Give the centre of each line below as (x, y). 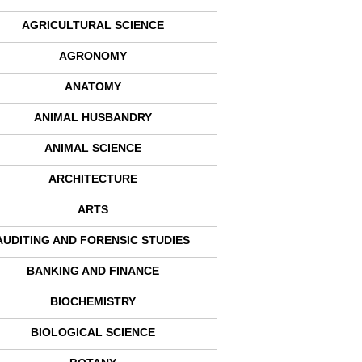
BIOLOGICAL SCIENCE (93, 332)
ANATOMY (93, 86)
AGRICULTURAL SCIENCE (93, 25)
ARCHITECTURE (93, 179)
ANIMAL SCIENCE (93, 148)
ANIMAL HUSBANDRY (93, 117)
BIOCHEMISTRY (93, 301)
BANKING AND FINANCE (93, 271)
